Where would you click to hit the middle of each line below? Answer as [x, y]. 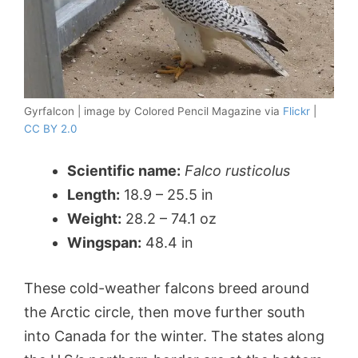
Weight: [94, 219]
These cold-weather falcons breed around [167, 288]
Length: [93, 195]
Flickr [296, 111]
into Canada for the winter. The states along [174, 336]
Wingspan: [104, 243]
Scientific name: [124, 171]
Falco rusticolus [237, 171]
